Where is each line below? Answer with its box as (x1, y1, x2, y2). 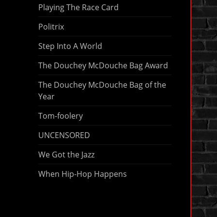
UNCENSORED (38, 129, 90, 140)
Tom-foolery (38, 110, 83, 121)
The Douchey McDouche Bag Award (38, 60, 168, 71)
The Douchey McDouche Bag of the (38, 79, 166, 90)
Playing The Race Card (38, 1, 119, 13)
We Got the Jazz (38, 149, 94, 160)
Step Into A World (38, 40, 102, 51)
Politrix (38, 21, 64, 32)
